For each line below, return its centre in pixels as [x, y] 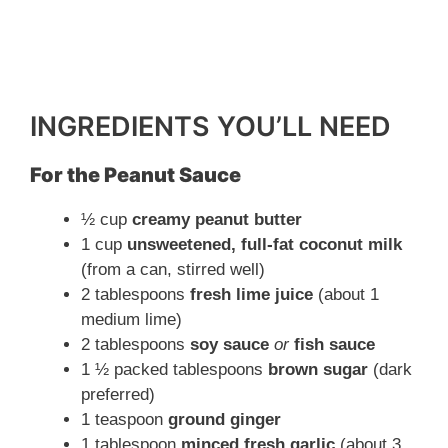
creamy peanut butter [217, 220]
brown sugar [318, 370]
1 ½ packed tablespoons [174, 370]
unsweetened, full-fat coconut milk [264, 245]
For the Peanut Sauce [135, 175]
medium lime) [131, 320]
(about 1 [346, 295]
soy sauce [229, 345]
